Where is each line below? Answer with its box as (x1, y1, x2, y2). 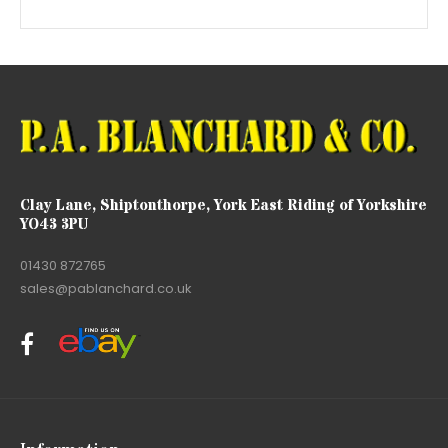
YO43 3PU (20, 213, 88, 235)
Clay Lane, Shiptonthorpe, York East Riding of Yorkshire (20, 194, 427, 216)
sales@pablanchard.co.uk (20, 278, 192, 298)
